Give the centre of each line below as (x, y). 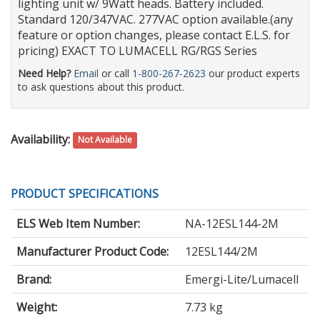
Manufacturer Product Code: (92, 251)
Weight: (37, 307)
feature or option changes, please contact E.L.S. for (154, 35)
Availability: (40, 139)
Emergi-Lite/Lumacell (242, 279)
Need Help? (44, 73)
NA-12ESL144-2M (232, 223)
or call (115, 73)
